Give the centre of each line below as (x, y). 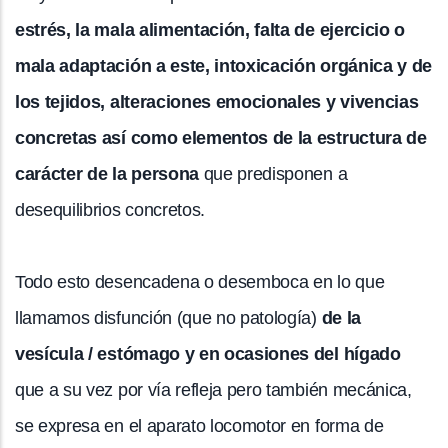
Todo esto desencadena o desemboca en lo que (200, 281)
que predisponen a (273, 173)
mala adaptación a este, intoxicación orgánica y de (223, 65)
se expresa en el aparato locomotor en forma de (199, 425)
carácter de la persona (107, 173)
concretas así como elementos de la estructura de (221, 137)
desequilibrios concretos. (110, 209)
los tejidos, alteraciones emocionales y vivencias (217, 101)
